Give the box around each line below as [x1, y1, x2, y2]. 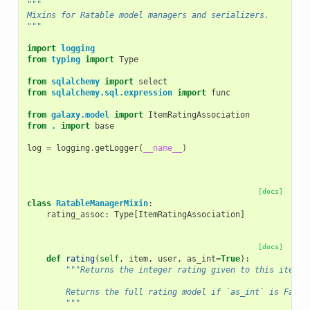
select [138, 76, 167, 86]
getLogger [94, 143, 138, 153]
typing [51, 54, 80, 64]
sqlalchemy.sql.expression [51, 87, 172, 98]
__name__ [143, 143, 182, 153]
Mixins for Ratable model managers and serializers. [26, 10, 269, 20]
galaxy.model [51, 109, 109, 120]
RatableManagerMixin [55, 198, 148, 208]
